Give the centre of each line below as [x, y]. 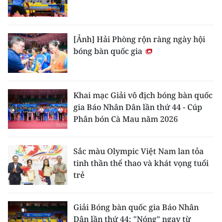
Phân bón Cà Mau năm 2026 [126, 119]
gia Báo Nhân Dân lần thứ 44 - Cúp [138, 107]
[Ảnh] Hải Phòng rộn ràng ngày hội [139, 39]
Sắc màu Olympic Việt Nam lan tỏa [139, 151]
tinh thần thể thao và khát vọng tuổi [141, 163]
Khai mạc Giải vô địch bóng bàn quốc [143, 95]
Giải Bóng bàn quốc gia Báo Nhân [136, 207]
